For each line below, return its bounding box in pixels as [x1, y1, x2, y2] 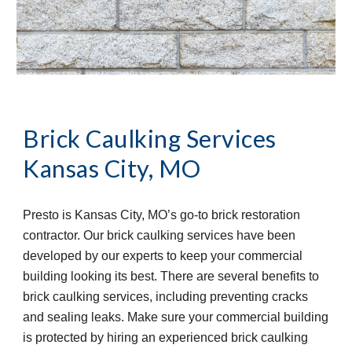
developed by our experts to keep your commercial [23, 249, 303, 263]
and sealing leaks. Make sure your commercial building [23, 310, 329, 324]
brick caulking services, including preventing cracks [23, 290, 309, 304]
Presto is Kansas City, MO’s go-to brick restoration [23, 208, 301, 222]
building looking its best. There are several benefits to [23, 269, 320, 284]
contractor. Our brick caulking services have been [23, 229, 296, 243]
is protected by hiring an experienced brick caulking [23, 331, 309, 345]
